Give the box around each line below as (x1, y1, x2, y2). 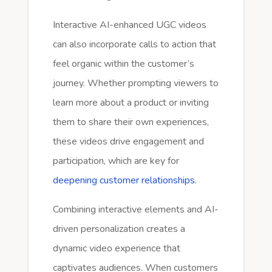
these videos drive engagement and (52, 134, 204, 148)
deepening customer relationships (52, 173, 195, 187)
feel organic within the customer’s (52, 56, 194, 70)
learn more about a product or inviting (52, 95, 209, 109)
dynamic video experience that (52, 241, 180, 255)
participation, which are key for (52, 154, 179, 168)
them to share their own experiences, (52, 115, 209, 129)
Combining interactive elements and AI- (52, 202, 219, 216)
